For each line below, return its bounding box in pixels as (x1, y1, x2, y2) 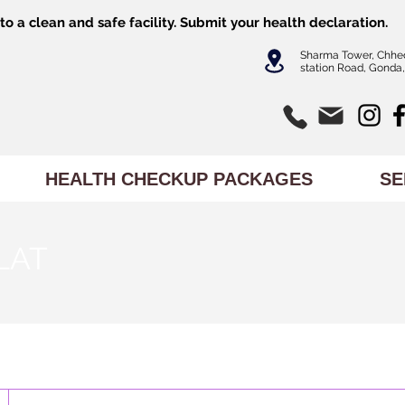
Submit (180, 14, 227, 31)
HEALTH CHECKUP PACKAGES (45, 169, 313, 189)
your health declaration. (227, 14, 388, 31)
